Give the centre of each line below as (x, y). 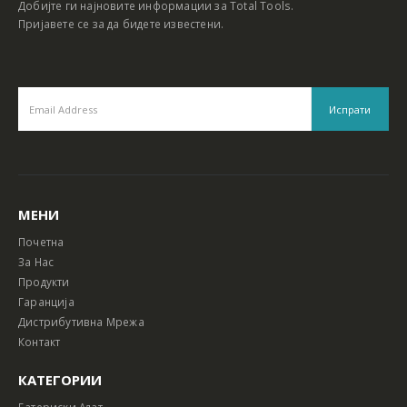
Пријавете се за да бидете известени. (121, 24)
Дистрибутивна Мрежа (81, 322)
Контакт (40, 342)
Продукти (44, 282)
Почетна (41, 242)
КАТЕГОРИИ (60, 379)
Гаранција (46, 302)
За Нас (36, 262)
